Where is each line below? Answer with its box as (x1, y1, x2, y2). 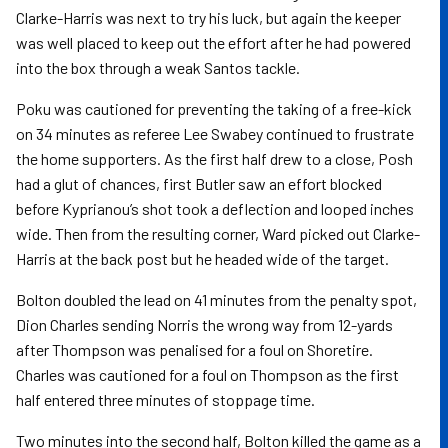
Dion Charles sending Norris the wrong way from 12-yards (16, 315, 393, 334)
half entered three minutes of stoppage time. (16, 390, 315, 409)
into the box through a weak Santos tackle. (16, 58, 300, 77)
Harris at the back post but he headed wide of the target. (16, 249, 389, 268)
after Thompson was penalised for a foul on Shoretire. (16, 340, 373, 359)
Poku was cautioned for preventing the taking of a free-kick (16, 99, 412, 118)
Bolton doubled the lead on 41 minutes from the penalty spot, (16, 290, 417, 309)
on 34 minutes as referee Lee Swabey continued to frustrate (16, 124, 414, 143)
